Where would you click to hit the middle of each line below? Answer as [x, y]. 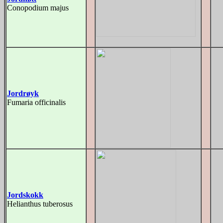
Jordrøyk [23, 93]
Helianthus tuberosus [40, 204]
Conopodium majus [38, 8]
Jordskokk [25, 195]
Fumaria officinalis [36, 102]
